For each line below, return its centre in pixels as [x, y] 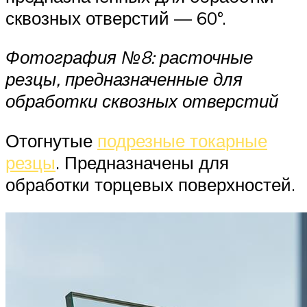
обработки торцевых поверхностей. [150, 184]
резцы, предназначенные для [124, 79]
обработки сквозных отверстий [142, 101]
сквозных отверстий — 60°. [116, 17]
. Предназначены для [142, 162]
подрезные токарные [182, 140]
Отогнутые [51, 140]
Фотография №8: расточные [129, 57]
